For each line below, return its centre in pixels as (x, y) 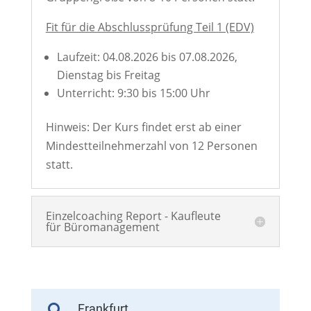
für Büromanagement (102, 227)
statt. (59, 165)
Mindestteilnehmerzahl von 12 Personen (151, 146)
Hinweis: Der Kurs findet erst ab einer (143, 127)
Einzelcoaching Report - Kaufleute (133, 216)
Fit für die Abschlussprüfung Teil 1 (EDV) (150, 27)
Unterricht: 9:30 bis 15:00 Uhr (133, 93)
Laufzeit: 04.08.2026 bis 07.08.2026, (147, 57)
